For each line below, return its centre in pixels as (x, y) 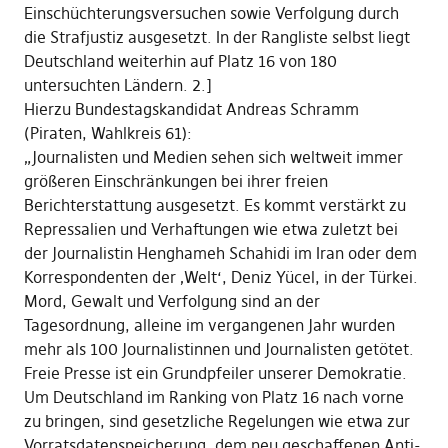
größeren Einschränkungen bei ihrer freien (175, 181)
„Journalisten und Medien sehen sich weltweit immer (213, 157)
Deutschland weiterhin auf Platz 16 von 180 (180, 61)
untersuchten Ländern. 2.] (117, 85)
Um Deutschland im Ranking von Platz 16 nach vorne (213, 397)
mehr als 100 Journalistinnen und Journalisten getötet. (218, 349)
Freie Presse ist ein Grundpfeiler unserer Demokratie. (215, 373)
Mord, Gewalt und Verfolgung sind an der (171, 301)
